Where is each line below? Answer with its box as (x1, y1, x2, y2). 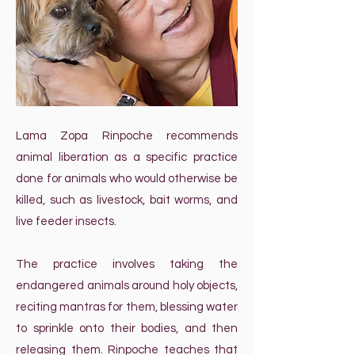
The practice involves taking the (16, 258, 238, 270)
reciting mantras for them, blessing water (16, 301, 238, 313)
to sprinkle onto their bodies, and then (16, 323, 238, 334)
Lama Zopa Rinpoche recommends (16, 130, 238, 142)
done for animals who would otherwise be (16, 173, 238, 185)
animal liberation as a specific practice (16, 151, 238, 163)
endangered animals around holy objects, (16, 280, 238, 292)
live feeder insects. (16, 216, 116, 227)
